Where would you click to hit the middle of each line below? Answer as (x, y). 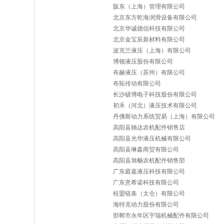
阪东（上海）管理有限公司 (149, 6)
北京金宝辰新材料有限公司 (149, 39)
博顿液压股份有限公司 (143, 61)
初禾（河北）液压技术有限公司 (155, 105)
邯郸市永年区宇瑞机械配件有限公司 (161, 215)
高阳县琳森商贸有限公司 (146, 149)
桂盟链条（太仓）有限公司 (149, 193)
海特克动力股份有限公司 (146, 204)
